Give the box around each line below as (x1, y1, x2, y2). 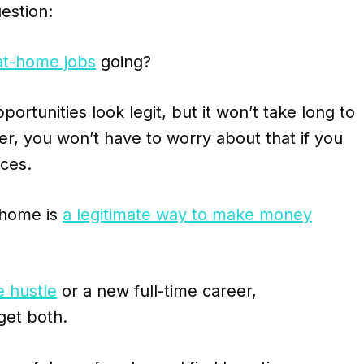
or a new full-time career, (57, 281, 257, 301)
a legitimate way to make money (63, 205, 312, 225)
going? (96, 52, 151, 72)
